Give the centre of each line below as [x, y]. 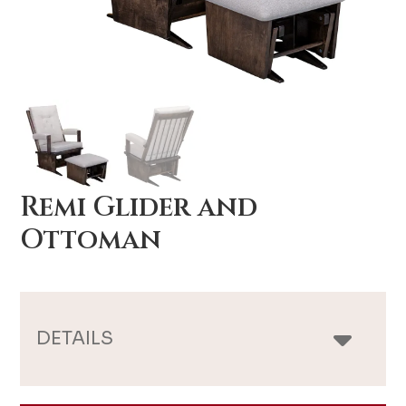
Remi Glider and [139, 207]
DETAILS [75, 338]
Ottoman [91, 240]
